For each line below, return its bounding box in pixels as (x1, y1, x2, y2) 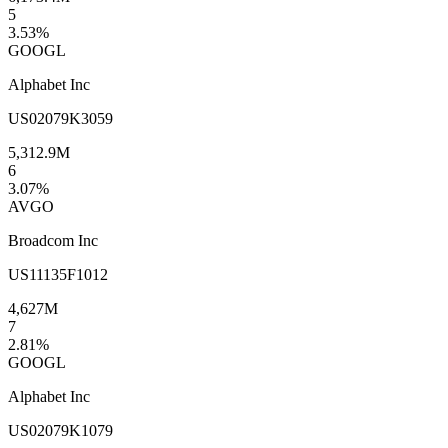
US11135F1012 (8, 265, 108, 283)
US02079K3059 (8, 109, 113, 127)
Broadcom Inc (8, 231, 98, 249)
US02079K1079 (8, 421, 113, 439)
